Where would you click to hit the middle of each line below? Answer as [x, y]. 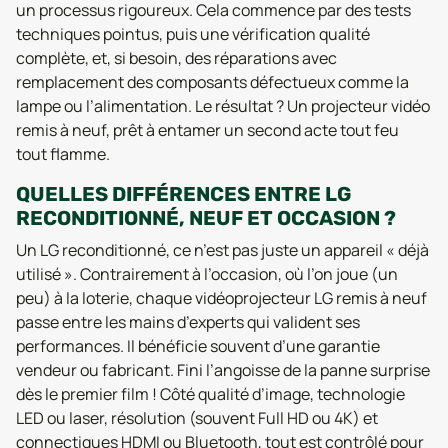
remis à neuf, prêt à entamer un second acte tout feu [207, 129]
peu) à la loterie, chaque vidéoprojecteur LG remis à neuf [221, 297]
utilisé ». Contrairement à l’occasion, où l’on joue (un [207, 273]
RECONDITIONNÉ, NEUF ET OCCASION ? [206, 217]
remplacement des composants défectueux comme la [212, 81]
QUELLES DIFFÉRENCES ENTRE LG [183, 193]
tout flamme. [63, 153]
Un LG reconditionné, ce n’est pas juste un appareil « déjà [222, 249]
